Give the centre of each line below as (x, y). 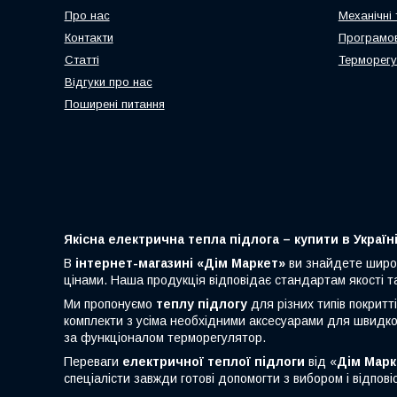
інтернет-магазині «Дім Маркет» (180, 264)
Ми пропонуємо (110, 304)
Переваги (93, 362)
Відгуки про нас (108, 82)
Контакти (89, 38)
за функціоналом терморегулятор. (165, 338)
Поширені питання (114, 105)
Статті (82, 60)
